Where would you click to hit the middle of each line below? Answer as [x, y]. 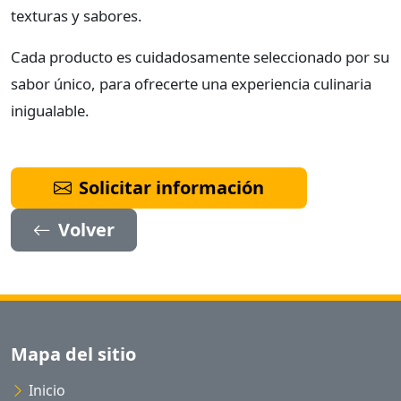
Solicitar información [171, 188]
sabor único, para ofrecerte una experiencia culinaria [191, 84]
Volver [86, 230]
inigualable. [50, 111]
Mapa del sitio [73, 354]
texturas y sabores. [77, 16]
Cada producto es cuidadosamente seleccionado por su [200, 57]
